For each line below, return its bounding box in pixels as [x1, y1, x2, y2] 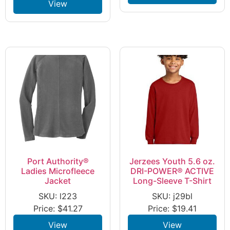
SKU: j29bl [151, 190, 193, 201]
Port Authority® [27, 156, 89, 166]
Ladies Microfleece [21, 165, 95, 176]
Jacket [45, 175, 71, 186]
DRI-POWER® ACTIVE [130, 165, 214, 176]
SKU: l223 [39, 190, 78, 201]
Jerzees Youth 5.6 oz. [129, 156, 215, 166]
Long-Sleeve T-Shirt [132, 175, 212, 186]
